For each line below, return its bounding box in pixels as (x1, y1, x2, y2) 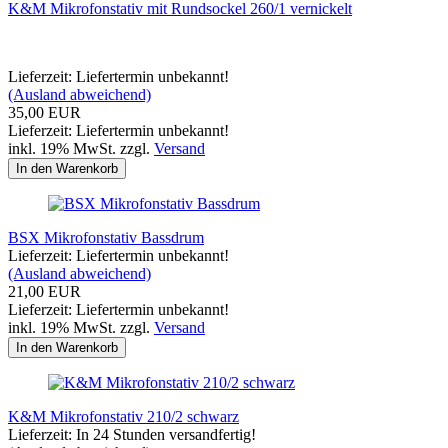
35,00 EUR (8, 103, 81, 121)
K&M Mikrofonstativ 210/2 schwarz (8, 407, 239, 425)
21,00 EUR (8, 282, 81, 300)
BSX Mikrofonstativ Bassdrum (8, 228, 204, 246)
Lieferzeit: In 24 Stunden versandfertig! (8, 425, 256, 443)
